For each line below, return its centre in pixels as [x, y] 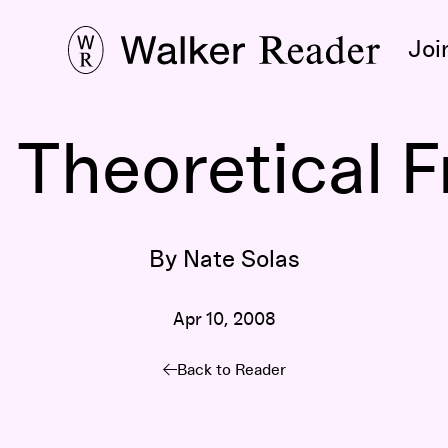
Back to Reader [231, 370]
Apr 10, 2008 [224, 320]
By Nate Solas [224, 260]
